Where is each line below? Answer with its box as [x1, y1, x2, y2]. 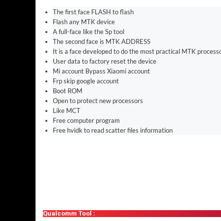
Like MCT [52, 107, 80, 115]
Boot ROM [52, 87, 84, 95]
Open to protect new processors [52, 97, 145, 105]
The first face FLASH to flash [52, 8, 135, 16]
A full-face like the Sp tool [52, 28, 124, 36]
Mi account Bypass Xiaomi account [52, 67, 151, 75]
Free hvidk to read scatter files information [52, 126, 173, 135]
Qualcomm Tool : [43, 210, 95, 218]
